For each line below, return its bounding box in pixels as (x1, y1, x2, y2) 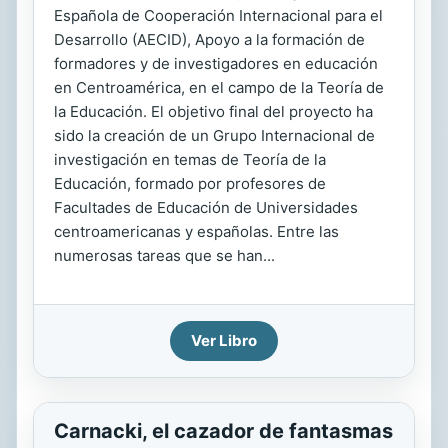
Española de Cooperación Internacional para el (54, 6, 383, 25)
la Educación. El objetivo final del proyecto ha (54, 102, 373, 121)
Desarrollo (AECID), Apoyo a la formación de (54, 30, 365, 49)
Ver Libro (191, 331, 257, 350)
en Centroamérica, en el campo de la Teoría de (54, 78, 384, 97)
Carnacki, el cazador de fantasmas (54, 419, 393, 443)
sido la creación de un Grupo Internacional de (54, 126, 375, 145)
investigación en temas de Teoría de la (54, 150, 326, 169)
